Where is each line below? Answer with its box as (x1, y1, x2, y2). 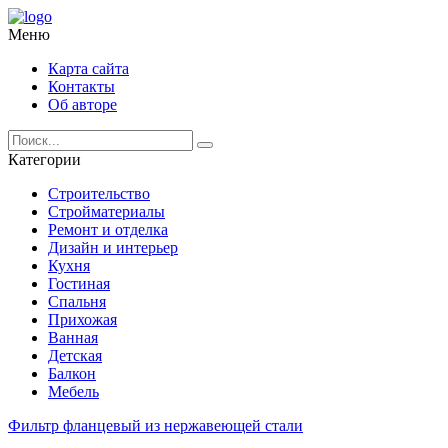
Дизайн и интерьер (48, 239, 178, 256)
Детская (48, 347, 102, 364)
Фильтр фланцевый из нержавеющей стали (8, 417, 303, 434)
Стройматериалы (48, 203, 165, 220)
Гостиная (48, 275, 110, 292)
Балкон (48, 365, 96, 382)
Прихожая (48, 311, 117, 328)
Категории (8, 151, 81, 168)
